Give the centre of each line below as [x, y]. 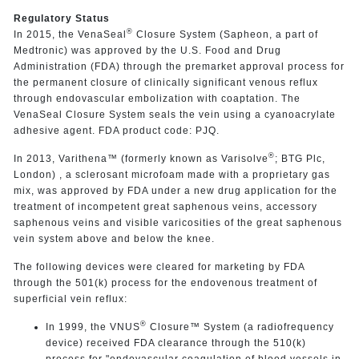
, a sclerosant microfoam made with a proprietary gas [194, 174]
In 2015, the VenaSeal [70, 34]
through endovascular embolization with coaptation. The [157, 98]
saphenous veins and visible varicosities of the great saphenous [177, 222]
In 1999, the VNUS [93, 327]
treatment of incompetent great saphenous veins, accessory [165, 206]
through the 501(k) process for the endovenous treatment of [165, 282]
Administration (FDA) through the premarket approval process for [179, 66]
